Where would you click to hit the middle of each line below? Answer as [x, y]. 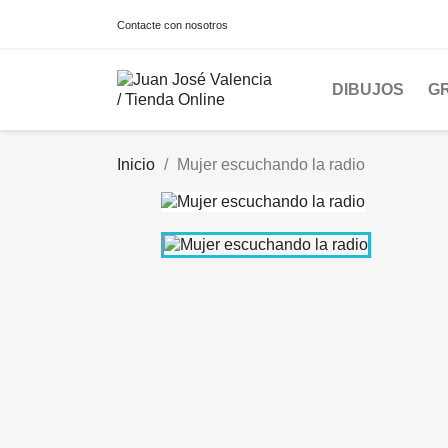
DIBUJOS [368, 89]
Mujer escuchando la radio [271, 164]
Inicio [136, 164]
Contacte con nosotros [172, 25]
